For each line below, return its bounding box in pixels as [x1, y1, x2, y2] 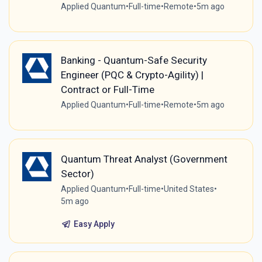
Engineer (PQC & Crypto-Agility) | [60, 69, 204, 81]
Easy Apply [73, 219, 115, 229]
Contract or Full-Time [60, 84, 154, 96]
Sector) [60, 167, 94, 180]
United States [163, 184, 214, 194]
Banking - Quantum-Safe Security [60, 54, 207, 67]
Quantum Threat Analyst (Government [60, 153, 227, 165]
